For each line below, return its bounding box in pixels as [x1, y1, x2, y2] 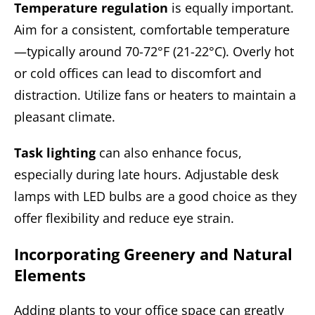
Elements [14, 264, 86, 285]
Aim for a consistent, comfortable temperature [14, 20, 290, 38]
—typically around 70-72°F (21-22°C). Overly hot [14, 42, 294, 60]
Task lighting [14, 143, 96, 161]
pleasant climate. [14, 108, 115, 125]
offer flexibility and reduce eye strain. [14, 209, 234, 226]
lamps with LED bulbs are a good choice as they [14, 187, 297, 205]
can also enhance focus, [96, 143, 242, 161]
